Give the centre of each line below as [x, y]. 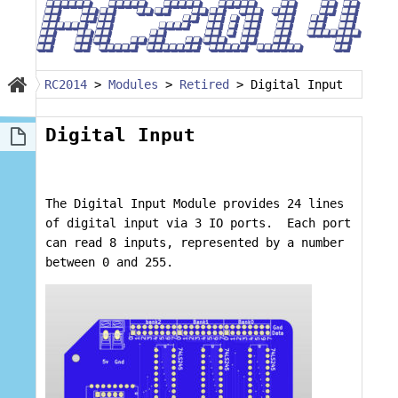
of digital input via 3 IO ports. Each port [198, 223]
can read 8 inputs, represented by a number [195, 243]
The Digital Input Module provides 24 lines [195, 204]
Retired [204, 85]
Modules [133, 85]
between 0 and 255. [109, 263]
